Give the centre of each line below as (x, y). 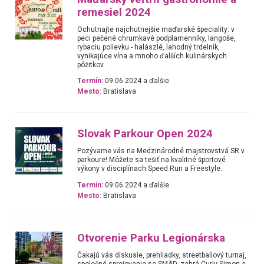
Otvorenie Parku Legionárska (151, 238)
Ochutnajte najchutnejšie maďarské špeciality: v (156, 29)
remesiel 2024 (114, 12)
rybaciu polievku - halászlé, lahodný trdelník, (149, 47)
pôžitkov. (91, 65)
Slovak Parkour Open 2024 (145, 134)
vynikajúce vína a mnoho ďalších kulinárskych (152, 56)
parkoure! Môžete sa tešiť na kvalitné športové (152, 160)
